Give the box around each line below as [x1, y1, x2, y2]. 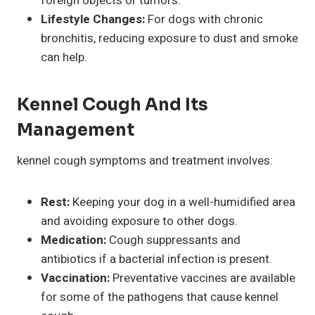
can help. [41, 48, 87, 66]
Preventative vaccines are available [110, 269, 295, 287]
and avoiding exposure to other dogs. [41, 212, 238, 230]
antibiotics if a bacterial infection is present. [41, 250, 272, 268]
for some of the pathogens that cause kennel [41, 288, 278, 306]
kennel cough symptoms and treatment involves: [17, 151, 273, 169]
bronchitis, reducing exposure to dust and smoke [41, 29, 298, 47]
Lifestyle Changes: [41, 10, 145, 28]
